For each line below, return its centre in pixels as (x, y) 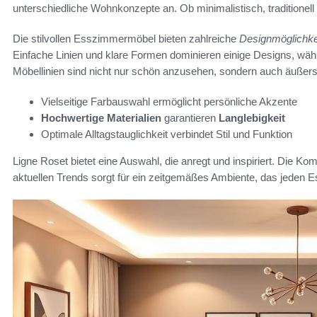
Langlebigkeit (252, 117)
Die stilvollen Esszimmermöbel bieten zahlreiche (126, 38)
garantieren (190, 117)
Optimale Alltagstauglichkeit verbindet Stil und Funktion (167, 134)
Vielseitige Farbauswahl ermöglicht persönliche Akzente (169, 101)
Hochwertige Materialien (101, 117)
